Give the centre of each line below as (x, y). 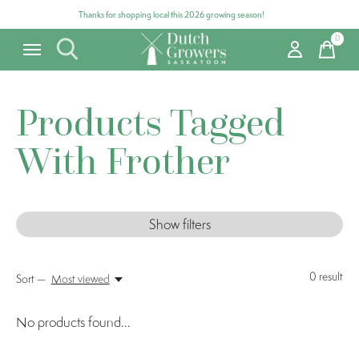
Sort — (31, 279)
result (330, 276)
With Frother (123, 160)
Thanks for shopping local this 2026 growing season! (171, 14)
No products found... (73, 322)
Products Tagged (150, 122)
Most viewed (80, 279)
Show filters (179, 224)
